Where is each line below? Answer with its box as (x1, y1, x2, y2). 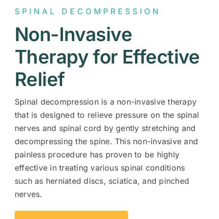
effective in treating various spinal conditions (14, 163, 185, 173)
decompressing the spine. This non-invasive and (14, 136, 198, 147)
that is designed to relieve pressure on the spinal (14, 110, 199, 120)
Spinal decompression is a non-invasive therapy (14, 97, 197, 107)
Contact (161, 20, 192, 30)
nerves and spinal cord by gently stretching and (14, 123, 196, 133)
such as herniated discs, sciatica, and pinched (14, 176, 190, 186)
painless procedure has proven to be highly (14, 150, 180, 160)
